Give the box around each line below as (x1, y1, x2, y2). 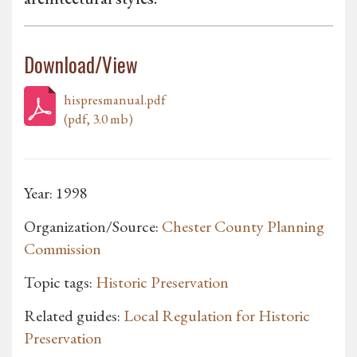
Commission (24, 238, 101, 260)
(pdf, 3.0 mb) (64, 110, 133, 128)
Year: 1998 (24, 182, 88, 204)
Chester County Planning (162, 216, 324, 237)
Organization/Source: (24, 216, 162, 237)
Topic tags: (24, 272, 96, 293)
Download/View (24, 49, 138, 80)
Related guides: (24, 305, 124, 327)
